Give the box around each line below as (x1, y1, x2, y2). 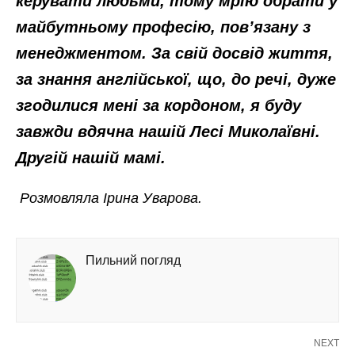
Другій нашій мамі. (16, 149, 166, 167)
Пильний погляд (86, 254, 181, 268)
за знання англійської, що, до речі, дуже (16, 71, 336, 89)
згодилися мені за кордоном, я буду (16, 97, 301, 115)
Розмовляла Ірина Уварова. (20, 190, 202, 207)
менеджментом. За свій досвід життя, (16, 44, 333, 63)
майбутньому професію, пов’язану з (16, 18, 311, 36)
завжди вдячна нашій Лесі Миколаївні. (16, 123, 320, 141)
